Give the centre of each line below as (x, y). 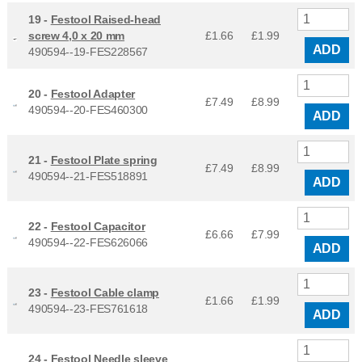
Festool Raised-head (105, 19)
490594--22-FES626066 (88, 242)
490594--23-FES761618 (88, 308)
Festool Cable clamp (105, 292)
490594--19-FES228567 (88, 51)
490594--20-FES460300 (88, 109)
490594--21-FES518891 (88, 176)
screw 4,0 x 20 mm (77, 35)
